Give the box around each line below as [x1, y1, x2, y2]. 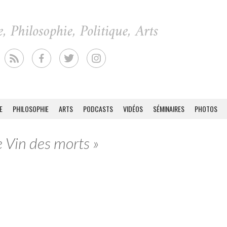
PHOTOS [195, 103, 217, 114]
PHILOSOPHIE [13, 103, 49, 114]
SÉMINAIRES [153, 103, 184, 114]
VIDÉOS [123, 103, 143, 114]
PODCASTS [83, 103, 113, 114]
